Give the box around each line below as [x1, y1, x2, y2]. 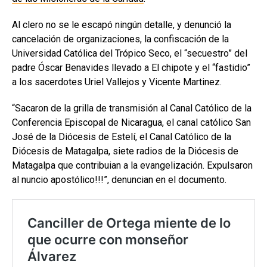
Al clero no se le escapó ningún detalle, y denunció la [12, 18, 231, 30]
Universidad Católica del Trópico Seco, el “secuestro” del [12, 47, 247, 59]
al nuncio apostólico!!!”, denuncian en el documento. [12, 173, 226, 185]
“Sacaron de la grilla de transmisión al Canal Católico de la [12, 102, 252, 114]
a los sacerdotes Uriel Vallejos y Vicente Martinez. [12, 76, 222, 88]
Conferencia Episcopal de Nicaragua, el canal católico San [12, 116, 251, 128]
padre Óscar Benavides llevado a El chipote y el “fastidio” [12, 61, 250, 73]
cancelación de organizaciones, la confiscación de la [12, 33, 229, 45]
